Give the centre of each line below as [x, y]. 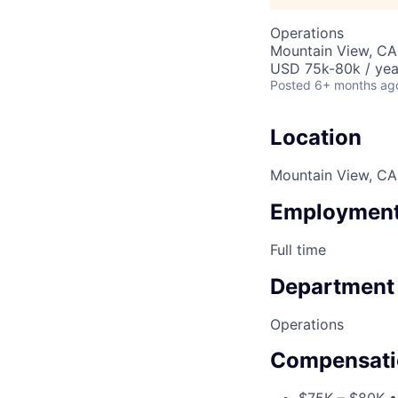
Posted [291, 85]
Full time [298, 249]
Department [332, 286]
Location [316, 137]
